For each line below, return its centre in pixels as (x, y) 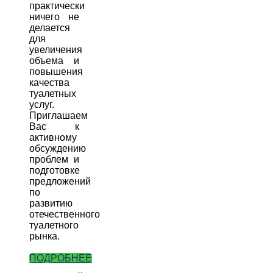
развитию (51, 204)
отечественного (65, 214)
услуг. (42, 105)
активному (53, 138)
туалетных (53, 94)
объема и (55, 61)
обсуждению (58, 149)
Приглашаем (58, 116)
